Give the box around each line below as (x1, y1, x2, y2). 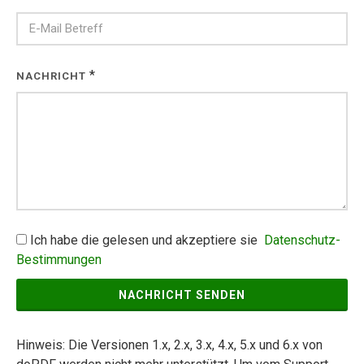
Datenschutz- (264, 232, 340, 248)
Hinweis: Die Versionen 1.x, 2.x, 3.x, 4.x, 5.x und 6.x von (16, 337, 323, 353)
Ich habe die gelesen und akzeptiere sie (27, 232, 264, 248)
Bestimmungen (16, 252, 102, 267)
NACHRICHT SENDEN (119, 288, 245, 301)
